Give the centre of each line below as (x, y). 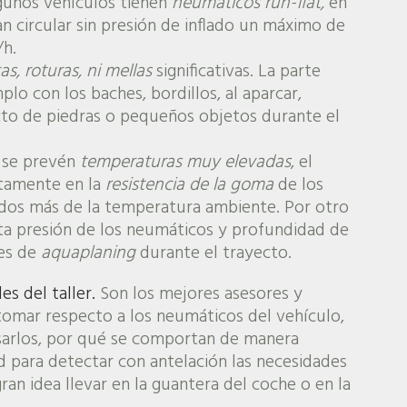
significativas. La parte (236, 71)
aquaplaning (88, 253)
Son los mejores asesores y (199, 294)
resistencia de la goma (189, 185)
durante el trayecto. (213, 253)
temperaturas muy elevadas (185, 162)
